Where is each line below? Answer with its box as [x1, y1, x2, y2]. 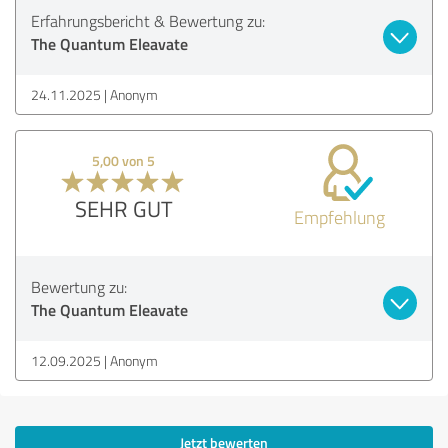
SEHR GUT [74, 192, 173, 224]
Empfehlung [293, 204, 385, 229]
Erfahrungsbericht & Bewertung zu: [31, 9, 265, 32]
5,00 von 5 [92, 150, 156, 170]
